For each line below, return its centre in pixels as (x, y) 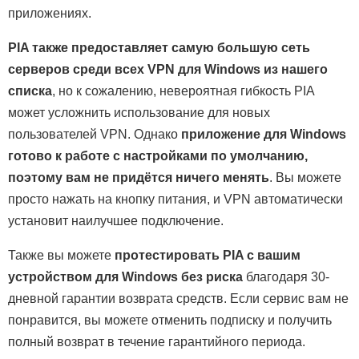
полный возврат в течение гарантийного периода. (157, 342)
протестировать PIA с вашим (208, 256)
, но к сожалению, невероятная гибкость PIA (183, 91)
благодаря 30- (286, 277)
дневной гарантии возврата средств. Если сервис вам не (178, 299)
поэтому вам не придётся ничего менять (139, 178)
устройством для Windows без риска (125, 277)
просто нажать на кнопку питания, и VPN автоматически (175, 200)
